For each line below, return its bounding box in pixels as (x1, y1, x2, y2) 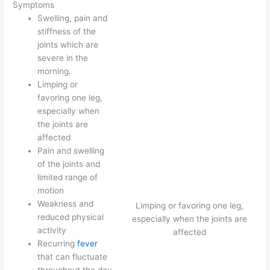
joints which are (37, 40, 99, 50)
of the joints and (37, 159, 101, 169)
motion (37, 186, 64, 196)
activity (37, 225, 67, 236)
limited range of (37, 172, 98, 183)
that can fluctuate (37, 252, 108, 262)
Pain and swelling (37, 146, 105, 156)
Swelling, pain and (37, 13, 108, 24)
